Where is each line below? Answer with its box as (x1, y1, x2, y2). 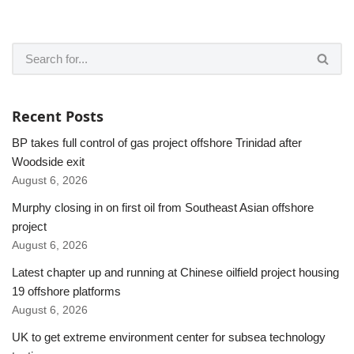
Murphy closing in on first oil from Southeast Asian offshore (12, 201, 314, 215)
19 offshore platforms (12, 284, 121, 299)
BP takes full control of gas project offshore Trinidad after (12, 136, 302, 150)
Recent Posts (12, 107, 104, 126)
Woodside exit (12, 155, 85, 169)
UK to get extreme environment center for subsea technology (12, 330, 326, 345)
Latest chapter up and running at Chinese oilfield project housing (12, 265, 339, 280)
